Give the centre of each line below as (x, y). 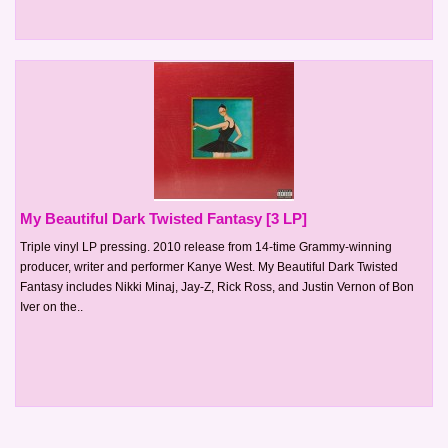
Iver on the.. (51, 306)
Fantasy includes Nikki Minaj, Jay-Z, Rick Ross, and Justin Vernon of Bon (217, 286)
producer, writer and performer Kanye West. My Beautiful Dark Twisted (209, 266)
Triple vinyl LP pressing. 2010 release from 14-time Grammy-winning (206, 246)
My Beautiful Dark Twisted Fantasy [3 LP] (163, 218)
